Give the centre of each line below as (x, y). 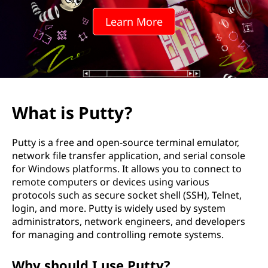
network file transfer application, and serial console (129, 156)
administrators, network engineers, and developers (129, 221)
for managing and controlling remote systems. (118, 234)
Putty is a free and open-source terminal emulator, (126, 142)
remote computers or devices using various (111, 182)
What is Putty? (72, 112)
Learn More (134, 22)
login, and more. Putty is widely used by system (119, 208)
